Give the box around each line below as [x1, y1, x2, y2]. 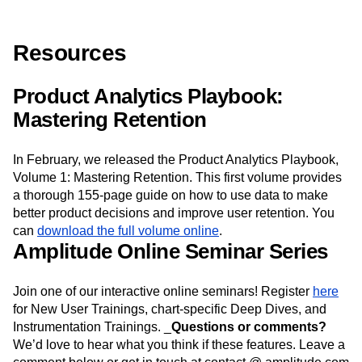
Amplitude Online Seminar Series [13, 238, 328, 263]
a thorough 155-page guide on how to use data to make [13, 187, 328, 202]
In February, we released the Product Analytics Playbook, [13, 152, 339, 166]
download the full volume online [37, 223, 219, 238]
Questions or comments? [171, 319, 326, 334]
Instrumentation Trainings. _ [13, 319, 171, 334]
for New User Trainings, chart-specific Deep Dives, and [13, 301, 326, 316]
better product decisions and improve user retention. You [13, 205, 335, 220]
